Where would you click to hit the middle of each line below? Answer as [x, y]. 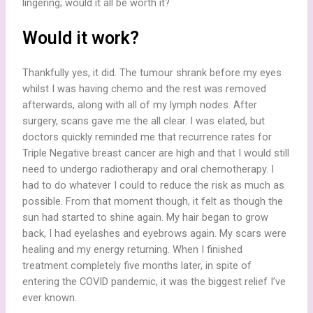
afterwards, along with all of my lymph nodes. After [140, 105]
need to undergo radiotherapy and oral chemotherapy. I [148, 169]
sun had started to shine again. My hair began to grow [146, 218]
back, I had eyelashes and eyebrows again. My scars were [155, 234]
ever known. [50, 298]
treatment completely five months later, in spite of [137, 266]
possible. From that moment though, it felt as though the [153, 202]
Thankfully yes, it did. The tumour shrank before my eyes [152, 73]
